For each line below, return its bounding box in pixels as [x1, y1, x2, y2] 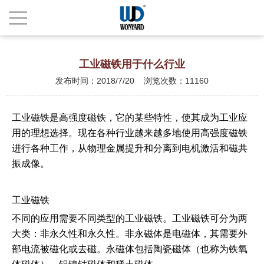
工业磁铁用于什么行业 [79, 58, 185, 70]
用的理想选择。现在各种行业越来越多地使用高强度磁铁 [12, 128, 247, 138]
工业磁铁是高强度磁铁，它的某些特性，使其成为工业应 [12, 113, 247, 123]
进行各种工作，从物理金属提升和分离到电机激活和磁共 [12, 143, 247, 153]
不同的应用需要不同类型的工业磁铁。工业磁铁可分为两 [12, 213, 247, 223]
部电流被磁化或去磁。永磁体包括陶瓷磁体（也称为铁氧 [12, 244, 247, 254]
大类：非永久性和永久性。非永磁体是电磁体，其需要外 [12, 229, 247, 239]
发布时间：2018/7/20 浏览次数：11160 [55, 76, 209, 85]
